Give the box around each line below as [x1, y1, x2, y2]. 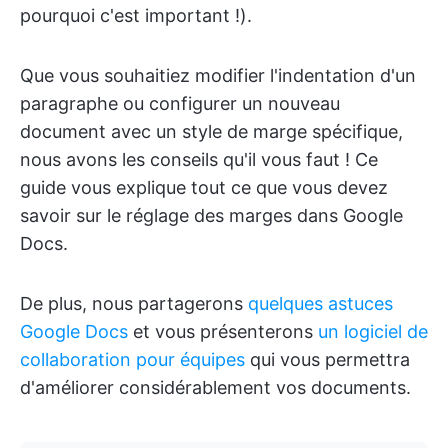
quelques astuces [248, 293, 393, 314]
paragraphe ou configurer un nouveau [20, 93, 340, 114]
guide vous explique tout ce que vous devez [20, 177, 388, 198]
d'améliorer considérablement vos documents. [20, 377, 411, 398]
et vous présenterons [128, 321, 318, 342]
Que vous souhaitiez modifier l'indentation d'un [20, 65, 416, 86]
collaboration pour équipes [20, 349, 245, 370]
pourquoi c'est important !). [20, 5, 252, 26]
